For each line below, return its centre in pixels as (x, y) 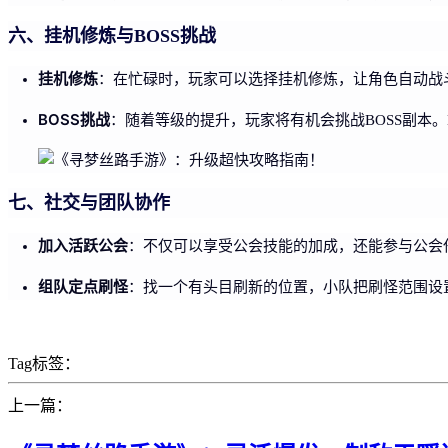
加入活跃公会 (83, 245)
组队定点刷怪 (83, 286)
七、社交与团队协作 (89, 202)
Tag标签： (44, 363)
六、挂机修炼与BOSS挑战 (112, 35)
